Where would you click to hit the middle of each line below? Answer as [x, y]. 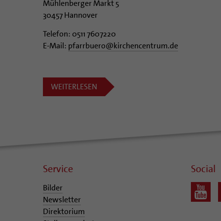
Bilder [53, 187]
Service [58, 168]
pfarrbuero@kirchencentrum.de [123, 45]
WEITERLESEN [74, 86]
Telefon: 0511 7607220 [79, 34]
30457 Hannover [70, 15]
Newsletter [62, 199]
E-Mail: [55, 45]
